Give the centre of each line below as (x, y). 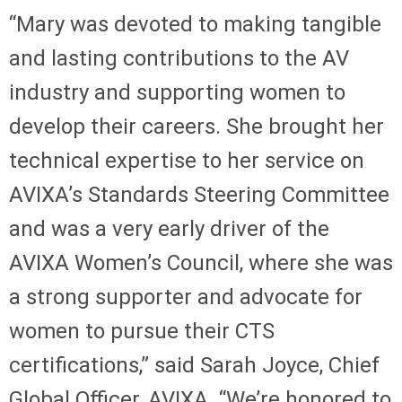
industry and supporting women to (177, 92)
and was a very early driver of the (169, 228)
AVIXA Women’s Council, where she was (201, 262)
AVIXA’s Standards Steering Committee (199, 194)
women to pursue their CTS (142, 331)
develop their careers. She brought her (197, 126)
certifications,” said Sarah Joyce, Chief (194, 365)
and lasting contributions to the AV (179, 58)
